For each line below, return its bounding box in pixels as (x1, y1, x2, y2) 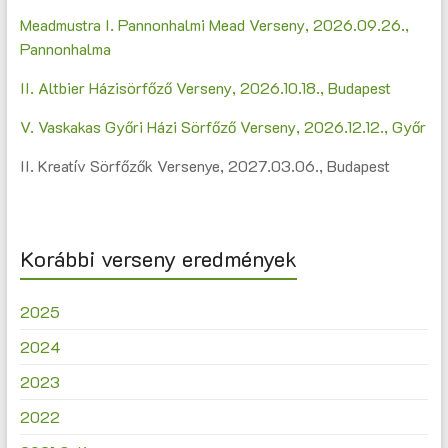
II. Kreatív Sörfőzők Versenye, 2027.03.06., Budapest (19, 155, 390, 177)
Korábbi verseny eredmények (19, 244, 297, 274)
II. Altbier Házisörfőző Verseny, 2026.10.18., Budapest (19, 77, 391, 99)
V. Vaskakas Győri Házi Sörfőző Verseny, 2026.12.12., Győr (19, 116, 426, 138)
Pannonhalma (19, 38, 111, 60)
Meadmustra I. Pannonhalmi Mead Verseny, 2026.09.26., (19, 14, 409, 36)
